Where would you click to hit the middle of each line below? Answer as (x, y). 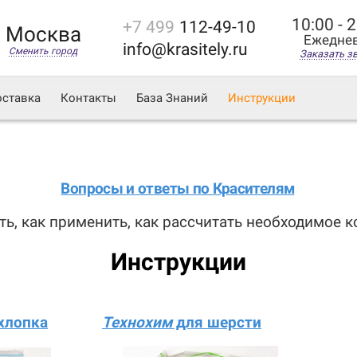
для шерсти (217, 322)
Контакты (88, 98)
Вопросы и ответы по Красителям (178, 188)
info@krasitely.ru (185, 49)
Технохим (137, 322)
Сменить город (43, 51)
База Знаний (172, 98)
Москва (43, 34)
